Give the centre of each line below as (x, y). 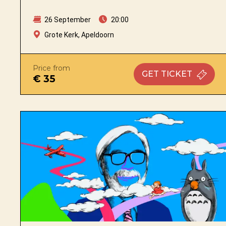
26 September (67, 19)
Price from (51, 68)
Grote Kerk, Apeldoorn (79, 35)
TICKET (176, 74)
